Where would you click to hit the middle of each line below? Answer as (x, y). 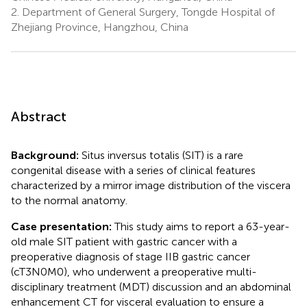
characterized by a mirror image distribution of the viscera (151, 185)
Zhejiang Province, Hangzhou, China (100, 27)
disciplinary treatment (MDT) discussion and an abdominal (151, 286)
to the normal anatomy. (69, 200)
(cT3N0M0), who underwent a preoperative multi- (134, 271)
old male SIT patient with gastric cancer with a (124, 241)
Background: (46, 155)
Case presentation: (63, 226)
